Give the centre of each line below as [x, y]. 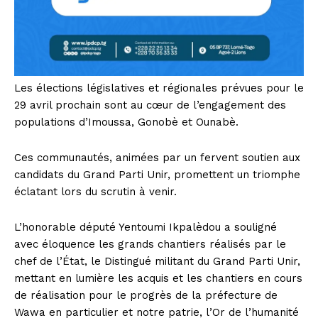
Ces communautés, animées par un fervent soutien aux [157, 158]
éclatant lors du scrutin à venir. [95, 192]
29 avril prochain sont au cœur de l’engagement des [150, 105]
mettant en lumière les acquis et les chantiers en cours [158, 279]
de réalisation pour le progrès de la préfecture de [146, 296]
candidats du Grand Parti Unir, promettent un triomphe [157, 175]
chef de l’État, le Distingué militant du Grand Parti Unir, [157, 262]
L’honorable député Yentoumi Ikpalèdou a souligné [146, 227]
